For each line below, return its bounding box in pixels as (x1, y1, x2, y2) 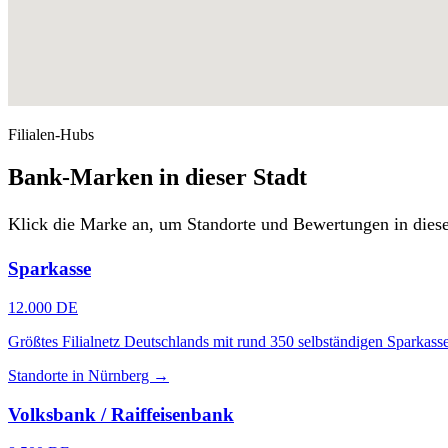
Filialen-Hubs (8, 125, 94, 143)
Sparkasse (8, 258, 91, 280)
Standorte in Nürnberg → (8, 366, 169, 384)
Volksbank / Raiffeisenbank (8, 403, 234, 425)
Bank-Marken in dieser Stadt (8, 163, 307, 190)
